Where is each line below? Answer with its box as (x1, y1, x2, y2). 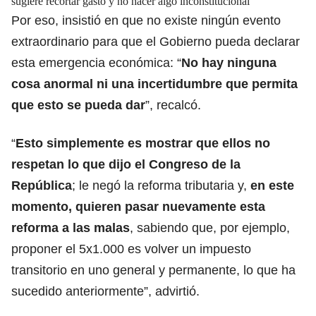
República (11, 178, 72, 193)
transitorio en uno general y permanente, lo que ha (11, 262, 296, 277)
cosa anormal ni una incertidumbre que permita (11, 76, 298, 91)
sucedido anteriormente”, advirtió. (11, 284, 200, 298)
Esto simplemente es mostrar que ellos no (16, 135, 270, 150)
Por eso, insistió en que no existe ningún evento (11, 13, 281, 28)
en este (250, 178, 294, 193)
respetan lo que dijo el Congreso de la (11, 157, 241, 171)
